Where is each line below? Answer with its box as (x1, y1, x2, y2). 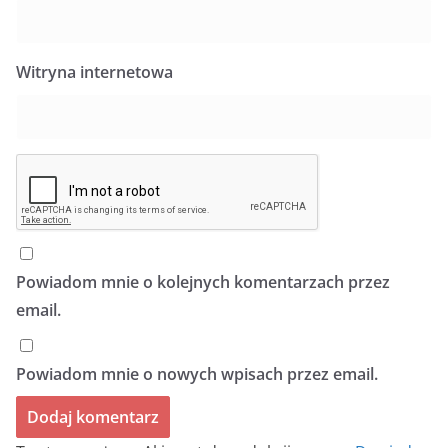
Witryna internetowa (16, 61, 173, 84)
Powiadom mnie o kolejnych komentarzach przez (16, 271, 390, 294)
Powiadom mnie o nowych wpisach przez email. (16, 363, 378, 386)
